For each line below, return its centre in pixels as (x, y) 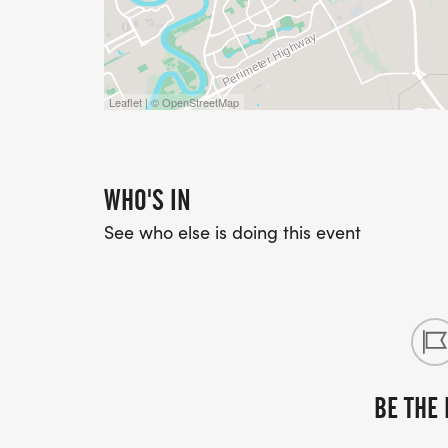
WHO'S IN (147, 200)
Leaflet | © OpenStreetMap (174, 102)
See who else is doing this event (232, 232)
